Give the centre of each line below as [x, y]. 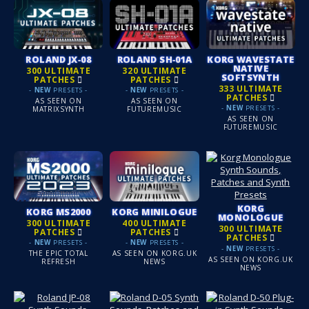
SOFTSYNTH [251, 77]
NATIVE [250, 68]
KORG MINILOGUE [154, 211]
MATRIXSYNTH [59, 109]
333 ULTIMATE [250, 89]
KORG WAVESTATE [251, 59]
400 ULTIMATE [154, 223]
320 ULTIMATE [154, 71]
